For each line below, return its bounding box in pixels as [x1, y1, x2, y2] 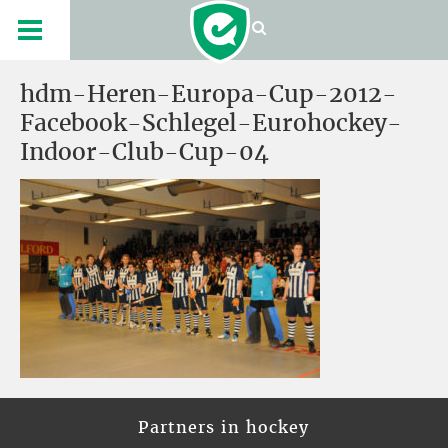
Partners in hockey [138, 416, 310, 438]
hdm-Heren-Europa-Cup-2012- [20, 79, 397, 109]
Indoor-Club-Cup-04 [20, 137, 269, 167]
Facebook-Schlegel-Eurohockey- [20, 108, 402, 138]
